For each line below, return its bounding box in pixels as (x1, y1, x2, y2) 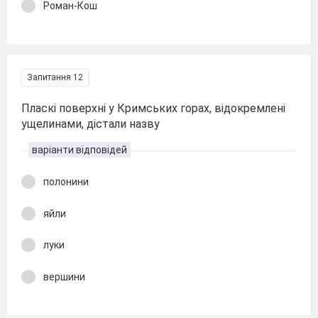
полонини (43, 176, 89, 187)
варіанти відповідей (32, 144, 127, 155)
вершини (43, 270, 85, 283)
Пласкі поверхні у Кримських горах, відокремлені (21, 102, 285, 115)
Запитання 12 (27, 72, 83, 82)
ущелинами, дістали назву (21, 117, 160, 131)
